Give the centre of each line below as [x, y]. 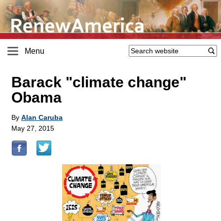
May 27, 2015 [33, 129]
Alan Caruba [42, 118]
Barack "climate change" [99, 82]
